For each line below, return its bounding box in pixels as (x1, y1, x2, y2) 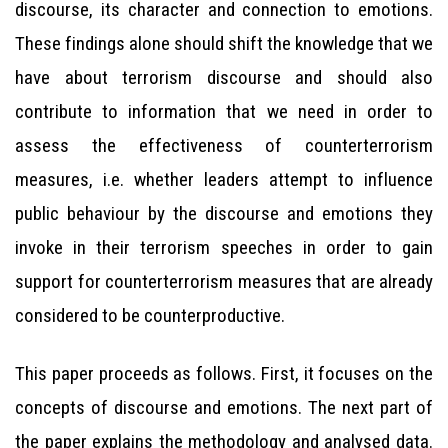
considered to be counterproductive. (15, 304, 285, 327)
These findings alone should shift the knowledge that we (15, 32, 433, 55)
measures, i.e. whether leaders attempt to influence (15, 168, 433, 191)
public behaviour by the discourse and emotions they (15, 202, 433, 225)
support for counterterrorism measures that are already (15, 270, 433, 293)
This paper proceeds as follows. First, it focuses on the (15, 362, 433, 385)
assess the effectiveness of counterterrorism (15, 134, 433, 157)
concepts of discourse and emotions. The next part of (15, 396, 433, 419)
